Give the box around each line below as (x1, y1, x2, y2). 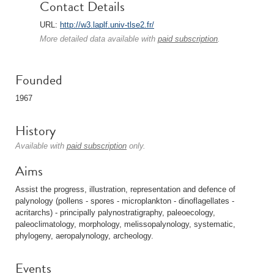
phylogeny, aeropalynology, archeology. (15, 231, 154, 240)
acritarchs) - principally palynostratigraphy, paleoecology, (15, 208, 215, 217)
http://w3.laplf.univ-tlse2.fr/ (60, 20, 154, 29)
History (15, 120, 56, 141)
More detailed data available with (40, 34, 158, 43)
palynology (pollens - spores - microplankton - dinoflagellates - (15, 196, 234, 206)
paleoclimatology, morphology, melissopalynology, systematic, (15, 220, 235, 229)
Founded (15, 70, 62, 90)
